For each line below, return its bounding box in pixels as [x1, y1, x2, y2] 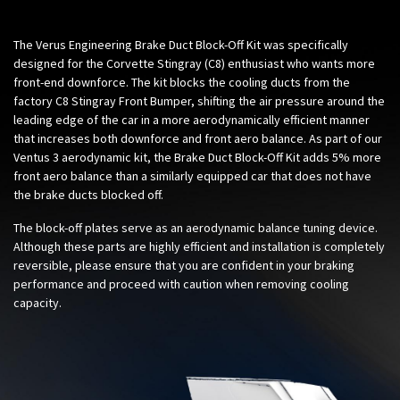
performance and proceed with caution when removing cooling [13, 275, 349, 292]
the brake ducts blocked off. [13, 186, 163, 203]
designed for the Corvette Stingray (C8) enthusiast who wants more [13, 54, 375, 71]
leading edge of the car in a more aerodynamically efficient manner [13, 111, 370, 128]
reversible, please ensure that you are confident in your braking [13, 256, 354, 273]
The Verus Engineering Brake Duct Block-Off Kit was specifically [13, 36, 348, 53]
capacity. [13, 294, 64, 311]
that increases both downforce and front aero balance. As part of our [13, 129, 382, 146]
